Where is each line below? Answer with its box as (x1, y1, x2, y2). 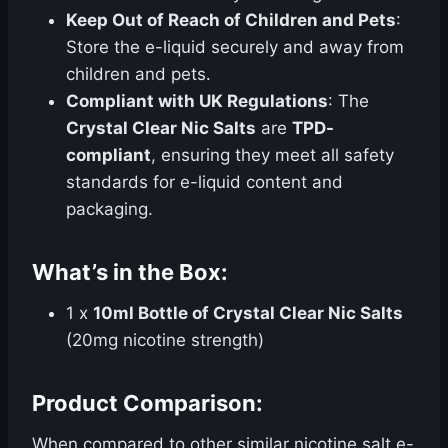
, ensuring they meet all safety (151, 145, 394, 165)
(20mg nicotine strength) (66, 330, 264, 350)
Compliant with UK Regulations (66, 91, 328, 111)
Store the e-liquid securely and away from (66, 37, 404, 57)
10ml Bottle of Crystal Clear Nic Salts (93, 303, 403, 323)
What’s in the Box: (32, 259, 228, 285)
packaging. (66, 199, 153, 219)
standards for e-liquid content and (66, 172, 343, 192)
